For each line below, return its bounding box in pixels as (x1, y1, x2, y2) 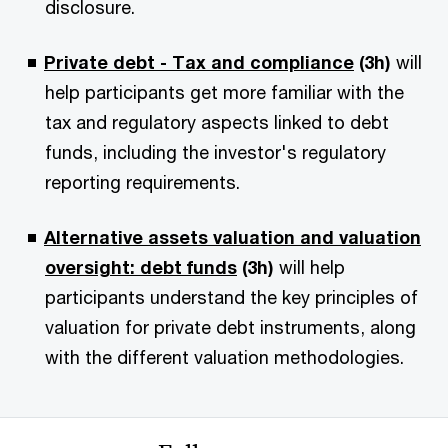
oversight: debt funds (45, 256, 237, 278)
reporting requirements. (45, 171, 240, 193)
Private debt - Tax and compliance (44, 51, 354, 73)
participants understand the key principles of (45, 286, 418, 308)
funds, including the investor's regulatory (45, 141, 386, 163)
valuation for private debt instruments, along (45, 316, 416, 338)
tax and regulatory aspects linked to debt (45, 111, 389, 133)
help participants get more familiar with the (45, 81, 404, 103)
